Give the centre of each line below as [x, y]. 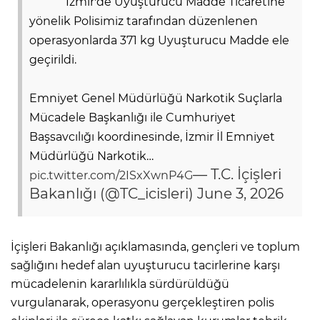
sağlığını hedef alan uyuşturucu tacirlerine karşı [145, 265]
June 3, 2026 [240, 193]
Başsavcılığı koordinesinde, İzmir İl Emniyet [152, 136]
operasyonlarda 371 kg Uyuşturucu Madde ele [159, 40]
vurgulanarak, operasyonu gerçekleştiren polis [142, 302]
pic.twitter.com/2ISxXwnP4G [111, 175]
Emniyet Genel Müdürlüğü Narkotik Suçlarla [156, 98]
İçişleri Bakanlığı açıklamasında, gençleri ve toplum [155, 246]
